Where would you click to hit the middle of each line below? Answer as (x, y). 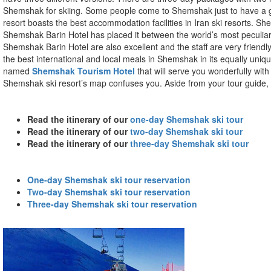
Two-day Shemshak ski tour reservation (109, 191)
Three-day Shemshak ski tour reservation (112, 204)
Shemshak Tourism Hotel (83, 70)
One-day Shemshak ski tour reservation (109, 179)
